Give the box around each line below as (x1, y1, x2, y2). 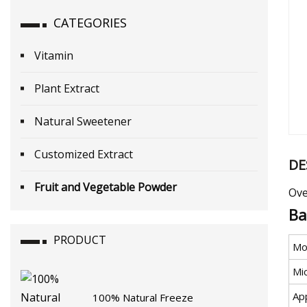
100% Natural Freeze (93, 290, 194, 304)
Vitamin (34, 47, 73, 63)
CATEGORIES (53, 14, 127, 31)
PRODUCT (53, 232, 106, 247)
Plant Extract (34, 80, 99, 96)
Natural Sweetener (34, 113, 132, 129)
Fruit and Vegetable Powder (34, 179, 177, 195)
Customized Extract (34, 146, 133, 162)
